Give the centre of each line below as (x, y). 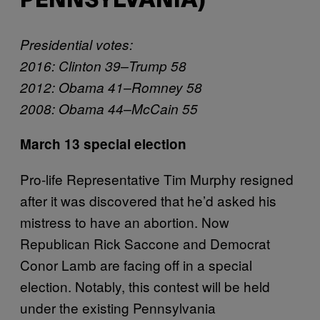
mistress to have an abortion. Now (125, 221)
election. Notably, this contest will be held (145, 286)
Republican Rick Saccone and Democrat (145, 243)
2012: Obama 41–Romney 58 (111, 87)
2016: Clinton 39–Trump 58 (103, 65)
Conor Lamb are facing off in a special (136, 264)
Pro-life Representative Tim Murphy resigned (157, 179)
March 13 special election (103, 144)
